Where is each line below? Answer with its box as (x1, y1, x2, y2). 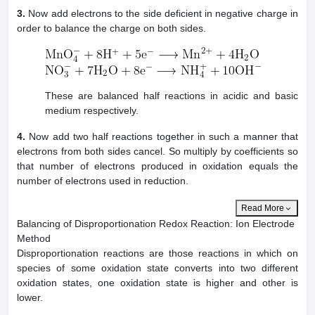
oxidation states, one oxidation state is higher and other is (17, 277, 298, 289)
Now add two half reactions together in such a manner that (25, 131, 298, 143)
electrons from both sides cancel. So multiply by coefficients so (17, 146, 298, 157)
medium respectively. (45, 105, 139, 117)
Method (17, 233, 51, 245)
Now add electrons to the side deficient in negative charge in (25, 8, 298, 20)
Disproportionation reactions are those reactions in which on (17, 247, 298, 259)
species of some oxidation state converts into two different (17, 262, 298, 274)
